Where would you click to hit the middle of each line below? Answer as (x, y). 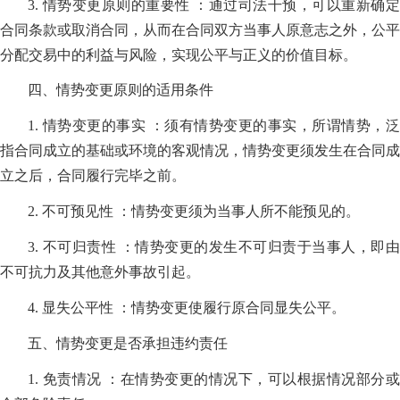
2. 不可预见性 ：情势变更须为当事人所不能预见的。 (194, 212)
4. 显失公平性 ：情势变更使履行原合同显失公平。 (187, 308)
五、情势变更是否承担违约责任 (128, 344)
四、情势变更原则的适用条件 (121, 90)
